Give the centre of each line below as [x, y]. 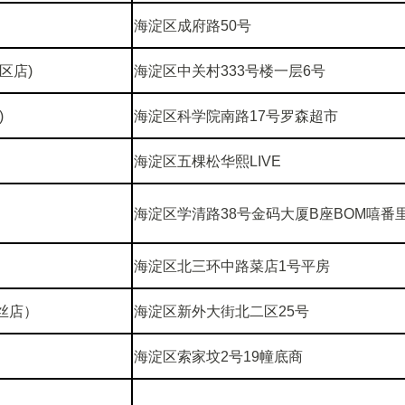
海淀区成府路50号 [193, 25]
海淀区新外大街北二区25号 [221, 311]
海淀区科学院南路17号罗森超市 [236, 116]
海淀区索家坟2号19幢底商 [218, 356]
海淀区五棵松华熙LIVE [207, 161]
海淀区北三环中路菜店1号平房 [232, 266]
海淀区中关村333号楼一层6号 [230, 71]
